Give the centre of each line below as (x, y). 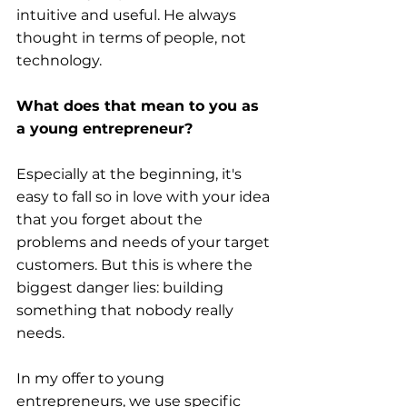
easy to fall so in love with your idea (145, 197)
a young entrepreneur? (104, 129)
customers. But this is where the (136, 265)
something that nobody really (127, 311)
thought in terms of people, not (133, 38)
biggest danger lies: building (122, 288)
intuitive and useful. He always (128, 15)
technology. (59, 61)
